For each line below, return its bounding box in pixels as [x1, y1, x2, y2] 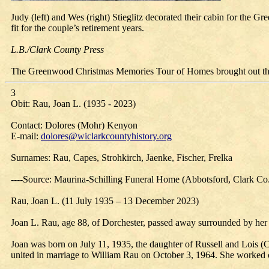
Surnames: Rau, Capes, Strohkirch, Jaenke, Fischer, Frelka [11, 153, 232, 163]
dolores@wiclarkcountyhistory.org [41, 131, 172, 141]
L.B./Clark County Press [11, 44, 104, 55]
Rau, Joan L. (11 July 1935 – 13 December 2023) [11, 196, 199, 206]
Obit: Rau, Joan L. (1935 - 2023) [11, 98, 136, 109]
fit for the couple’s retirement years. [11, 23, 144, 33]
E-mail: [11, 131, 41, 141]
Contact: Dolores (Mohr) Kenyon [11, 120, 138, 130]
